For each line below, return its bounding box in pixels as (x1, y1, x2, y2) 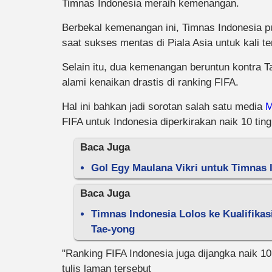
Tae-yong (91, 223, 135, 235)
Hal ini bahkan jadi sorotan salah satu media (62, 101, 265, 112)
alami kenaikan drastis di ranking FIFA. (62, 76, 239, 88)
